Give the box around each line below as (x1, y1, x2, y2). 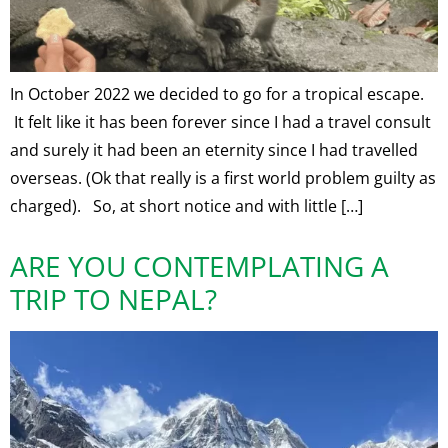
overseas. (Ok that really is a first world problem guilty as (10, 167, 436, 190)
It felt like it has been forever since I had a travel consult (10, 111, 431, 134)
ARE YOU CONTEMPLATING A (10, 247, 389, 286)
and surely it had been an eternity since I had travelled (10, 139, 418, 162)
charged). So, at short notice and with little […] (10, 195, 363, 218)
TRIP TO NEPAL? (10, 280, 217, 319)
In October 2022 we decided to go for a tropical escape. (10, 83, 424, 106)
